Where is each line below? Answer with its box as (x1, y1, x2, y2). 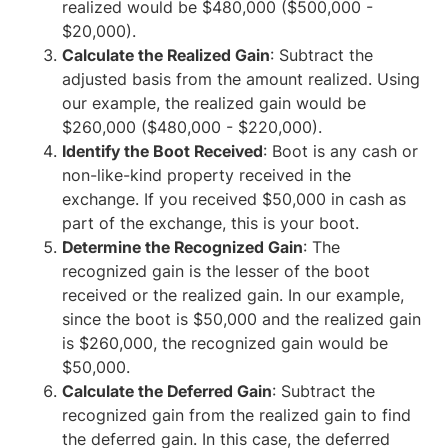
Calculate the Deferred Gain (62, 381, 273, 401)
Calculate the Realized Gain (62, 45, 271, 65)
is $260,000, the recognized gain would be (62, 333, 389, 353)
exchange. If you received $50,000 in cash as (62, 189, 407, 209)
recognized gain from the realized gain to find (62, 405, 412, 425)
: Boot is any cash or (263, 141, 419, 161)
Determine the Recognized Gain (62, 237, 304, 257)
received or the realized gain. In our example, (62, 285, 405, 305)
